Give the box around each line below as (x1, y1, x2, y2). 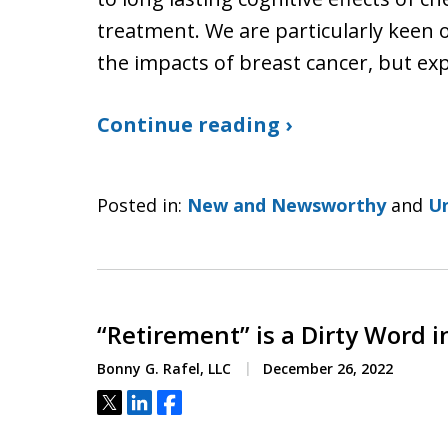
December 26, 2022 (259, 359, 393, 378)
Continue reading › (97, 111, 292, 138)
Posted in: (97, 193, 182, 217)
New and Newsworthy (187, 193, 386, 217)
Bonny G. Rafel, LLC (97, 359, 231, 378)
